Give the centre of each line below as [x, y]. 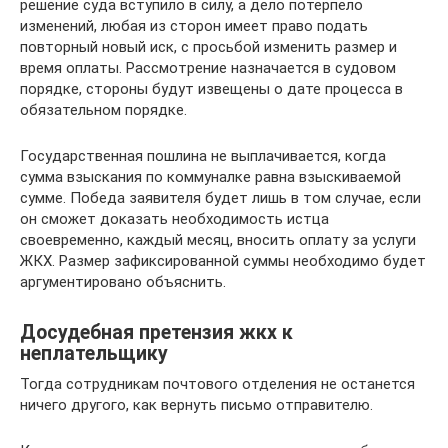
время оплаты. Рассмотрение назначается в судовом [208, 68]
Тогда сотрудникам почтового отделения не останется [217, 384]
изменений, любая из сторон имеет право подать [194, 26]
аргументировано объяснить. [123, 282]
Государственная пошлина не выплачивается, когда [203, 156]
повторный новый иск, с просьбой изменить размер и [208, 47]
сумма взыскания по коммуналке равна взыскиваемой [210, 177]
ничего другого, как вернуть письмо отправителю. [196, 405]
